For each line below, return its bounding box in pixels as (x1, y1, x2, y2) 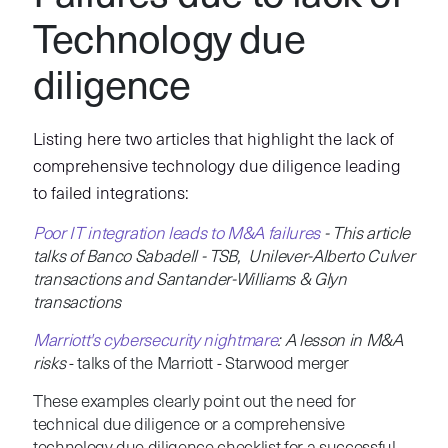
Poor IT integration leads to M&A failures (32, 225, 320, 243)
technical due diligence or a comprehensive (32, 416, 345, 434)
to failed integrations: (32, 185, 189, 203)
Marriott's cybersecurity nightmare (32, 332, 278, 350)
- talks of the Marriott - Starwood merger (65, 355, 349, 373)
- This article (319, 225, 410, 243)
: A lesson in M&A (277, 332, 403, 350)
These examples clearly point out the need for (32, 393, 356, 411)
